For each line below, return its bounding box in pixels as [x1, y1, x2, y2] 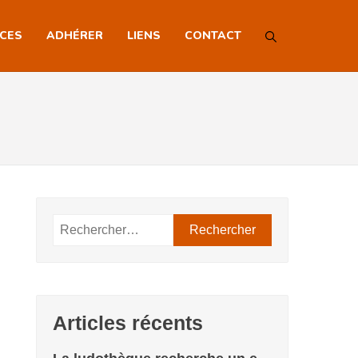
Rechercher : [52, 217, 125, 231]
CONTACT [185, 28, 241, 43]
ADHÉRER [46, 28, 103, 43]
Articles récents [53, 312, 204, 334]
